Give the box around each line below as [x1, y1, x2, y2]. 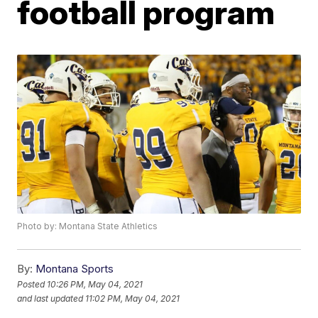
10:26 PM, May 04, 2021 [47, 278, 143, 290]
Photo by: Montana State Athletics [17, 221, 158, 232]
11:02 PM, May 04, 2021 [85, 292, 180, 304]
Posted [17, 278, 48, 290]
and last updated [17, 292, 84, 304]
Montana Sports [35, 262, 114, 276]
